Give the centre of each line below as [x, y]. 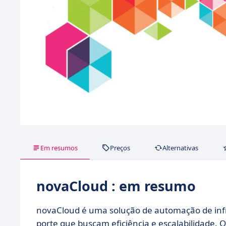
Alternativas [180, 148]
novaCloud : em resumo [116, 186]
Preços [120, 148]
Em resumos [59, 148]
